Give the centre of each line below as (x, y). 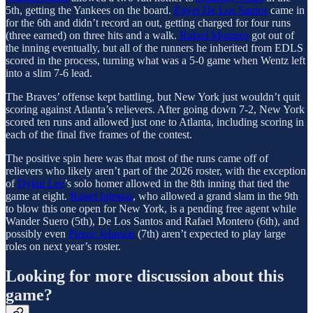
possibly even (37, 233)
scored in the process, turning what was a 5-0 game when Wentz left (155, 60)
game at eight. (38, 196)
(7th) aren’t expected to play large (210, 233)
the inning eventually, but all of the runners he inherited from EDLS (154, 48)
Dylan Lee (41, 183)
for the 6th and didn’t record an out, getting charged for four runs (148, 22)
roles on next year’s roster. (63, 246)
